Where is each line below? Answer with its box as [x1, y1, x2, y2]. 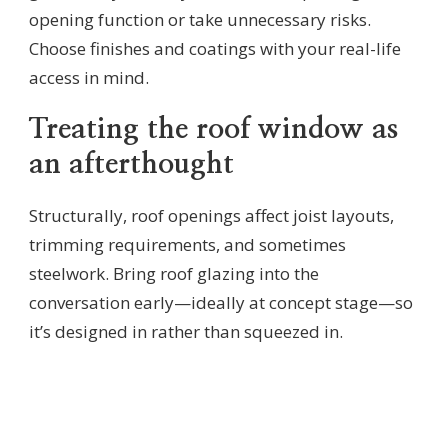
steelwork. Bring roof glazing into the [29, 261, 319, 285]
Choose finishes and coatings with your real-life [29, 37, 401, 61]
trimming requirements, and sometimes [29, 232, 346, 256]
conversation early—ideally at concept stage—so [29, 290, 413, 314]
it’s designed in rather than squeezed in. [29, 319, 343, 343]
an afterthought [29, 150, 234, 180]
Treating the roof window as [29, 115, 398, 145]
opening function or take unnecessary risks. [29, 8, 371, 32]
